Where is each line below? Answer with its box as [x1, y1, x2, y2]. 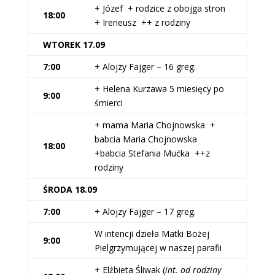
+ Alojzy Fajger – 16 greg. [94, 61, 196, 72]
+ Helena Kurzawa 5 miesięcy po [94, 83, 224, 95]
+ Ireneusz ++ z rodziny [94, 17, 190, 28]
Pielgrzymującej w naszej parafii [94, 242, 222, 254]
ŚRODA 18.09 [42, 184, 97, 195]
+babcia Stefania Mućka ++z [94, 147, 210, 159]
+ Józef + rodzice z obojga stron [94, 2, 230, 14]
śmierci [94, 97, 123, 109]
